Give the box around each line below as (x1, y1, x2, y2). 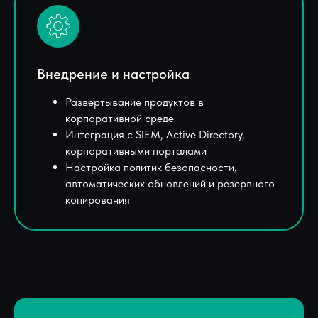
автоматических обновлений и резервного (65, 176, 275, 190)
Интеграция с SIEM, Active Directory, (65, 127, 245, 141)
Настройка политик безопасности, (65, 160, 237, 174)
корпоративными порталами (65, 143, 207, 158)
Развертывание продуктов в (65, 94, 204, 109)
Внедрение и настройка (37, 65, 190, 82)
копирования (65, 192, 130, 207)
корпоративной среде (65, 111, 174, 125)
